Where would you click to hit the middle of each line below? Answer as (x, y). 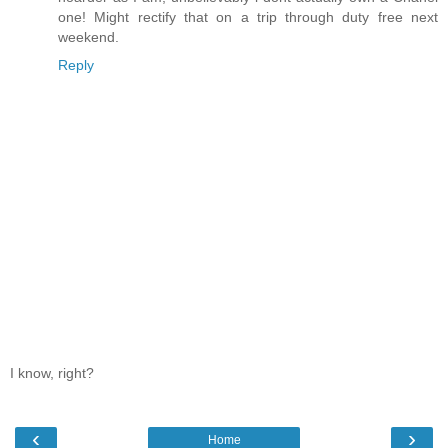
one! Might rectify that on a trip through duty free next (248, 17)
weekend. (88, 37)
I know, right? (52, 372)
